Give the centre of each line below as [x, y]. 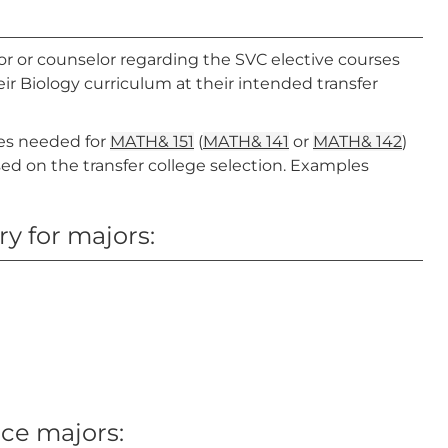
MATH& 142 [357, 141]
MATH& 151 [152, 141]
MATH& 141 [246, 141]
